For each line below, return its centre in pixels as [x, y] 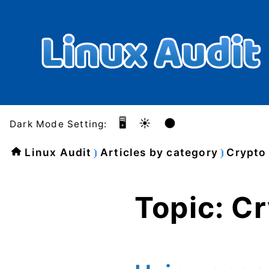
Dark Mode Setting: [59, 124]
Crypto [246, 153]
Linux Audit [58, 153]
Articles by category [159, 153]
